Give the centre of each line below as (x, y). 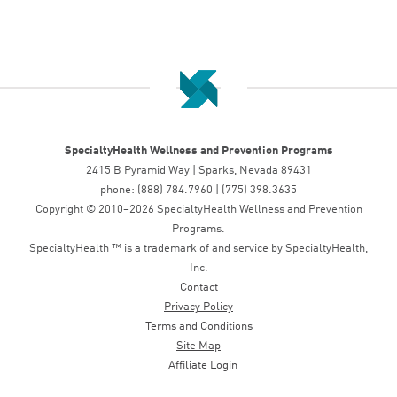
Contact (198, 288)
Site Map (198, 346)
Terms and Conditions (198, 327)
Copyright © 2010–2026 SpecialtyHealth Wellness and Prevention (198, 210)
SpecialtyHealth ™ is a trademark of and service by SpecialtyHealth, (198, 249)
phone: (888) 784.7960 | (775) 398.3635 (198, 190)
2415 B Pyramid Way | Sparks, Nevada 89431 (198, 171)
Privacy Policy (198, 307)
